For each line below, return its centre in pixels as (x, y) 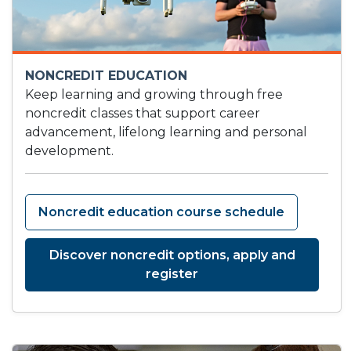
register (172, 274)
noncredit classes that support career (143, 114)
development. (69, 151)
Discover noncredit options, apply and (172, 255)
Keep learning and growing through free (154, 95)
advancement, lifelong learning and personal (166, 132)
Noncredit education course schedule (161, 212)
